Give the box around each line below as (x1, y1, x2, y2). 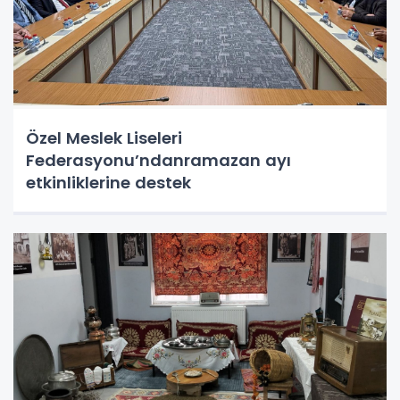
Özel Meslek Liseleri (26, 127, 182, 150)
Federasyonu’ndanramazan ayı (26, 149, 291, 172)
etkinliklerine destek (26, 171, 191, 195)
